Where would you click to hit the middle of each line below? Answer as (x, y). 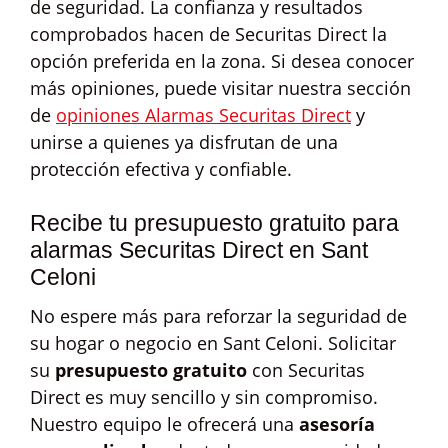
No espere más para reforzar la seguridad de (218, 316)
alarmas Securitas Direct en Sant (199, 250)
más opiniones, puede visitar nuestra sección (220, 88)
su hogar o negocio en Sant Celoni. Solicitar (213, 343)
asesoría (337, 424)
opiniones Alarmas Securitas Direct (203, 115)
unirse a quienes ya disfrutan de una (184, 142)
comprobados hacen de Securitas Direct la (208, 34)
